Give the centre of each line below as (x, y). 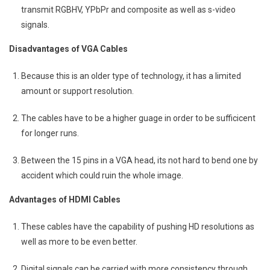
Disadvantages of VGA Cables (68, 49)
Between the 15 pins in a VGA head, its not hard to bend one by (140, 160)
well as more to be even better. (79, 241)
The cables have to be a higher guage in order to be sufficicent (138, 118)
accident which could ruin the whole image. (102, 175)
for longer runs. (50, 133)
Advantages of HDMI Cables (65, 199)
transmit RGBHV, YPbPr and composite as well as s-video (128, 9)
